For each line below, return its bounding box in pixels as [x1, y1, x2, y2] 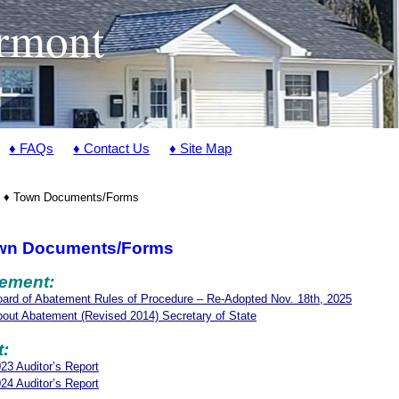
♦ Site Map [169, 141, 232, 156]
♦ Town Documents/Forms [3, 190, 139, 204]
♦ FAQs [9, 141, 54, 156]
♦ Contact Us [73, 141, 151, 156]
